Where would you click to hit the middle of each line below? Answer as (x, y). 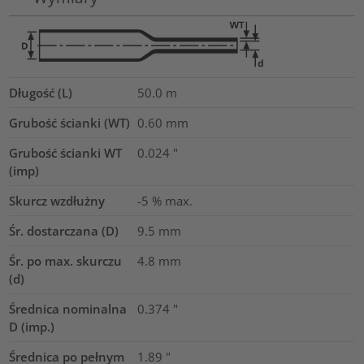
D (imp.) (32, 327)
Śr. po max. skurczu (66, 261)
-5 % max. (165, 201)
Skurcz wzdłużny (57, 201)
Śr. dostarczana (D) (64, 231)
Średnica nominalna (68, 309)
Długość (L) (41, 93)
